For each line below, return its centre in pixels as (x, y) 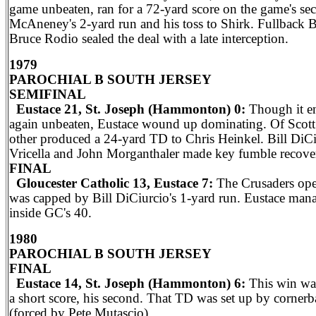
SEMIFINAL (48, 94)
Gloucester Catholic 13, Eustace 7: (111, 183)
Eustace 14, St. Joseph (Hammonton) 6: (129, 283)
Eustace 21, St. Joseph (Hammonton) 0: (129, 109)
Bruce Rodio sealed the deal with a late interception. (149, 38)
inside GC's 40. (50, 213)
